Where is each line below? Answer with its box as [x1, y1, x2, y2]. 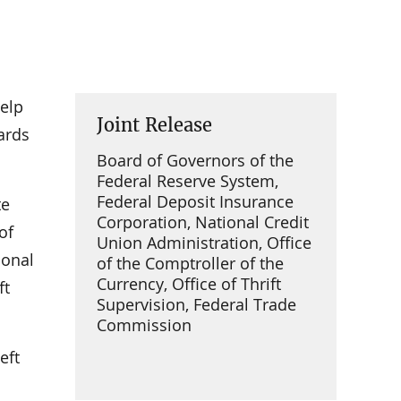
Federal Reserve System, [97, 170, 278, 192]
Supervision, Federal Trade [97, 294, 296, 316]
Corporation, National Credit [97, 211, 309, 234]
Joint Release [97, 114, 212, 137]
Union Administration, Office [97, 232, 311, 254]
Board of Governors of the [97, 149, 294, 172]
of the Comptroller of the [97, 252, 284, 275]
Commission [97, 314, 192, 337]
